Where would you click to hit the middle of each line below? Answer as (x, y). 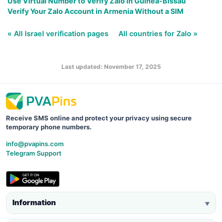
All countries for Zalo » (158, 33)
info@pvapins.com (35, 143)
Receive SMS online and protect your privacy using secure (99, 118)
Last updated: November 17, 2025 (111, 66)
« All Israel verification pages (59, 33)
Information (34, 203)
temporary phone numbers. (49, 127)
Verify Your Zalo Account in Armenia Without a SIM (95, 11)
